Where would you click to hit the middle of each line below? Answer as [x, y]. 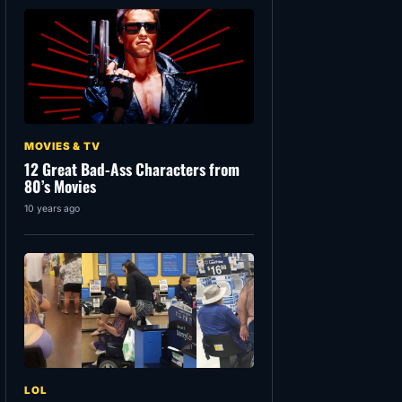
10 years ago [52, 209]
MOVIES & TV [63, 147]
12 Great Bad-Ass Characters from [132, 169]
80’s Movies [60, 186]
